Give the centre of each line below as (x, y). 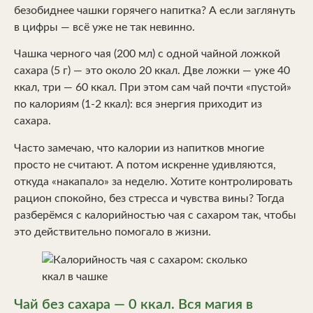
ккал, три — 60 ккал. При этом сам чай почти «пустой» (153, 88)
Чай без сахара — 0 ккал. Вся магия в (133, 304)
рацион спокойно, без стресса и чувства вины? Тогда (149, 198)
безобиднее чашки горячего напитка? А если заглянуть (155, 10)
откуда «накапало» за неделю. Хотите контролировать (153, 181)
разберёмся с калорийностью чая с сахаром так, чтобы (155, 215)
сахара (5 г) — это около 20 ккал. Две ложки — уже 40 (152, 71)
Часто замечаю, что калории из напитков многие (139, 148)
